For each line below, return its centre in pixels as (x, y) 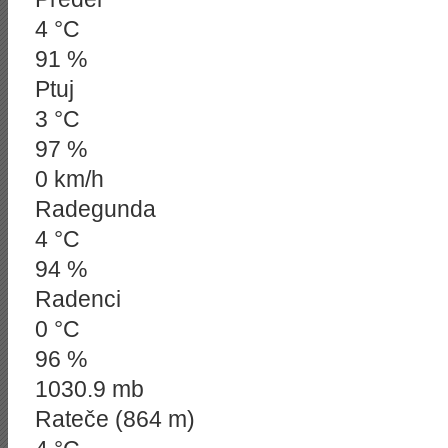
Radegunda (95, 209)
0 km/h (69, 179)
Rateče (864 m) (115, 419)
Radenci (78, 299)
